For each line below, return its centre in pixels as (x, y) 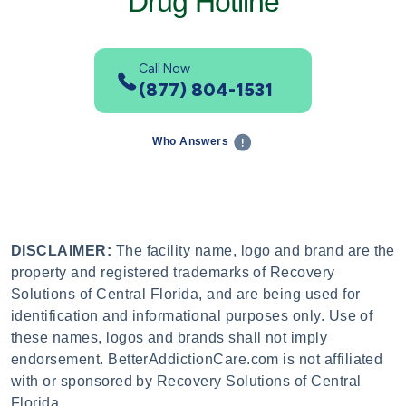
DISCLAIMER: (62, 251)
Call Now (164, 68)
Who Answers (192, 142)
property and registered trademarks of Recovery (173, 273)
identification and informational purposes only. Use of (192, 316)
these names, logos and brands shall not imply (169, 338)
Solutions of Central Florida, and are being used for (186, 295)
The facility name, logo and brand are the (253, 251)
